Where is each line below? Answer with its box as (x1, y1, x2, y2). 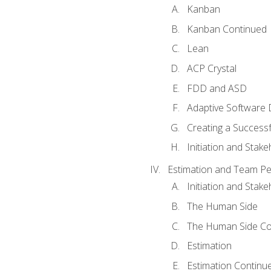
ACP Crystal (186, 62, 237, 75)
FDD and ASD (186, 81, 247, 95)
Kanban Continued (186, 22, 267, 36)
